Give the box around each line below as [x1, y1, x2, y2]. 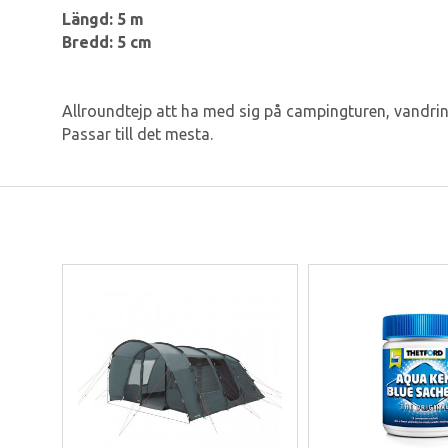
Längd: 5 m [62, 10, 144, 29]
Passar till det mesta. [62, 125, 213, 144]
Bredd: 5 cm [62, 33, 152, 52]
